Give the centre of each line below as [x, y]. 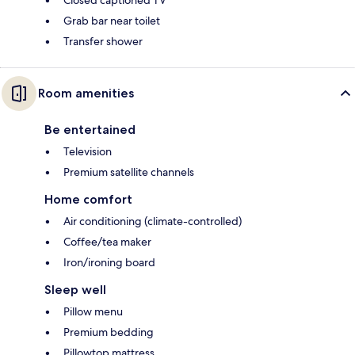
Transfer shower [103, 42]
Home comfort [88, 200]
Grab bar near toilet [112, 21]
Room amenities [86, 94]
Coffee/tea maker [107, 242]
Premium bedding [109, 332]
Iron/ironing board [109, 263]
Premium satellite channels [129, 172]
